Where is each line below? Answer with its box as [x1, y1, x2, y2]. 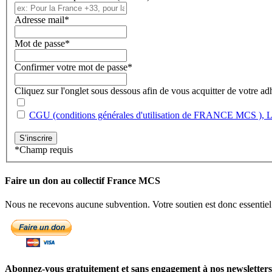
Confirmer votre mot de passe [15, 61, 127, 72]
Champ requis [19, 144, 73, 155]
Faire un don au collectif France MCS [5, 175, 160, 186]
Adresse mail [15, 14, 64, 25]
